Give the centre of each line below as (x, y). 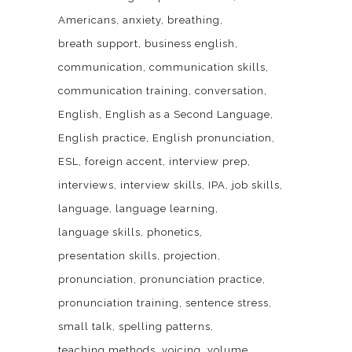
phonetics (173, 233)
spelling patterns (165, 327)
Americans (87, 20)
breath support (98, 44)
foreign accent (124, 162)
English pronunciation (212, 138)
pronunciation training (119, 303)
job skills (256, 185)
